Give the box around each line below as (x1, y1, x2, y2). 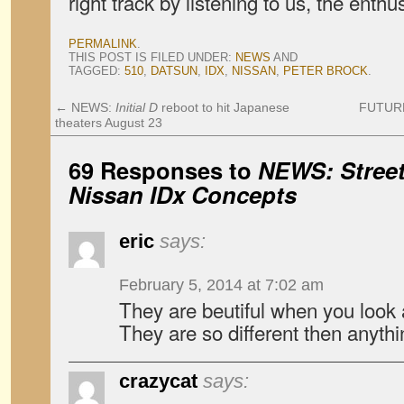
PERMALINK (69, 37, 137, 50)
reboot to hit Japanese (158, 100, 289, 115)
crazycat (119, 370, 197, 392)
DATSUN (151, 64, 197, 78)
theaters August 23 (55, 115, 162, 130)
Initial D (115, 100, 158, 115)
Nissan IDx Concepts (69, 178, 297, 211)
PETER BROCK (283, 64, 368, 78)
